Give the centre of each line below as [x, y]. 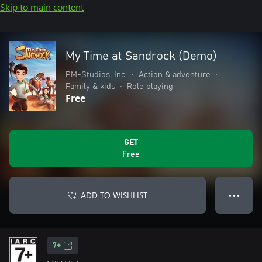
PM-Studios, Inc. [96, 75]
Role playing [150, 87]
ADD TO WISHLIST [114, 195]
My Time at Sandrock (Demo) [141, 56]
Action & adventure [175, 75]
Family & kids [90, 87]
